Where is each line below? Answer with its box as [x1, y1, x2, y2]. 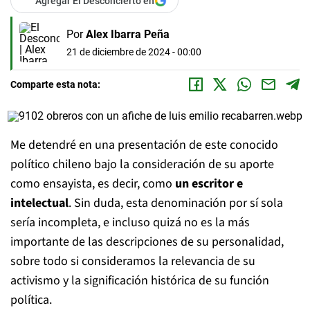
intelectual [10, 194, 69, 212]
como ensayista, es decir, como [10, 175, 175, 192]
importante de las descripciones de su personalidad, [10, 233, 284, 250]
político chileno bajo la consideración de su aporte [10, 156, 274, 173]
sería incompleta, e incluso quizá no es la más [10, 214, 250, 231]
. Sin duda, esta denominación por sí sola [69, 194, 283, 212]
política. [10, 291, 52, 309]
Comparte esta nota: [10, 79, 100, 90]
